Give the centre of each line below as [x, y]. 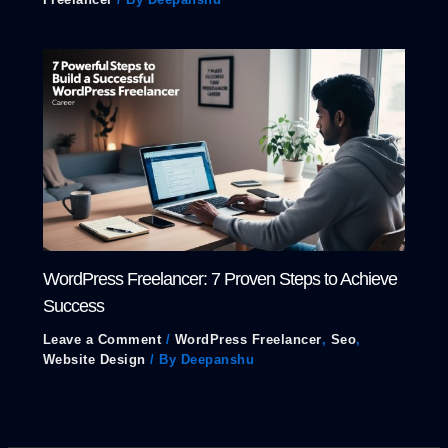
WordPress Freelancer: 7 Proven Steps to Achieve [219, 279]
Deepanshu [217, 360]
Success [73, 306]
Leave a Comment [102, 340]
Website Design [94, 360]
